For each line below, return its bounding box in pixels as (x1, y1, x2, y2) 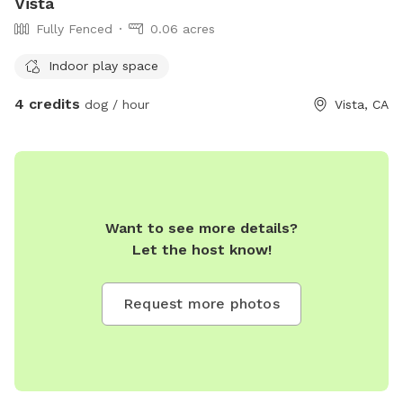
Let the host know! (131, 240, 272, 258)
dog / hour (80, 97, 149, 112)
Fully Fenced (36, 22, 112, 37)
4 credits (14, 95, 80, 113)
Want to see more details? (105, 219, 298, 237)
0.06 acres (150, 22, 215, 37)
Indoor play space (49, 58, 158, 73)
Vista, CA (335, 97, 389, 112)
